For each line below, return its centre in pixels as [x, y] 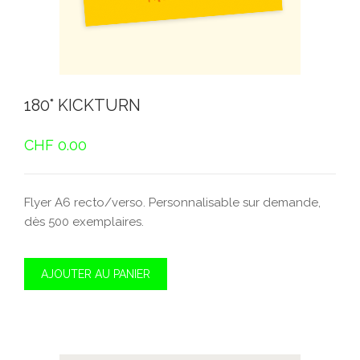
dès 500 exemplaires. [84, 222]
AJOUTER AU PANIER [96, 274]
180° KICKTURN [82, 105]
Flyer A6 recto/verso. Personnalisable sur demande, [172, 202]
